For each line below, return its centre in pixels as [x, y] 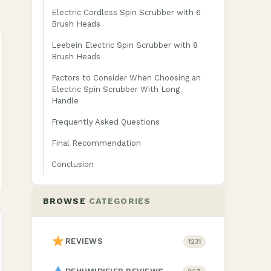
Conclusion [73, 164]
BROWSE [66, 201]
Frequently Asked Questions [106, 122]
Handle [65, 101]
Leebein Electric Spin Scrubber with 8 [125, 45]
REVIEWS [84, 241]
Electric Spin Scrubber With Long [116, 89]
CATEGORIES [120, 201]
